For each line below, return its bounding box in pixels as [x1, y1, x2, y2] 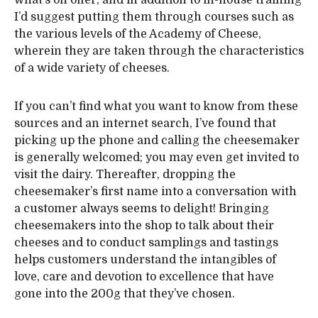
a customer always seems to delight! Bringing [14, 202, 269, 215]
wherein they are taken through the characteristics [14, 45, 304, 57]
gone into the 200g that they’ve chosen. [14, 287, 235, 300]
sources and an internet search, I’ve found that [14, 117, 276, 130]
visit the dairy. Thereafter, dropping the [14, 168, 236, 181]
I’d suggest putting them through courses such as [14, 11, 294, 23]
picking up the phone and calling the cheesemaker [14, 134, 300, 147]
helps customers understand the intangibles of [14, 253, 276, 266]
